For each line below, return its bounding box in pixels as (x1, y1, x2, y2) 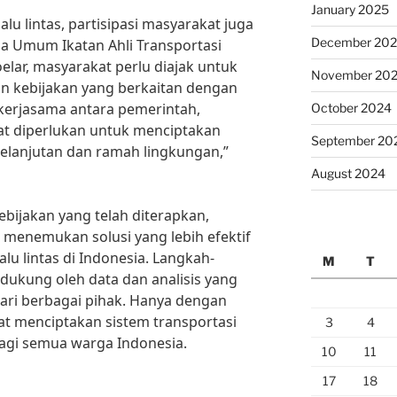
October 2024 (310, 100, 392, 116)
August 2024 (310, 166, 385, 182)
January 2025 (310, 2, 389, 18)
